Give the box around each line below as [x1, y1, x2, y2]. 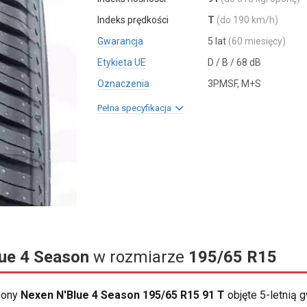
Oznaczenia [97, 78, 150, 89]
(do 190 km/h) [216, 14, 278, 25]
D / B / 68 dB [207, 57, 261, 68]
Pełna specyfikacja [97, 103, 176, 113]
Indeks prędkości [97, 14, 169, 25]
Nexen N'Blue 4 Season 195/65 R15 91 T [21, 288, 225, 302]
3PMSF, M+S [207, 78, 261, 89]
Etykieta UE [97, 57, 147, 68]
